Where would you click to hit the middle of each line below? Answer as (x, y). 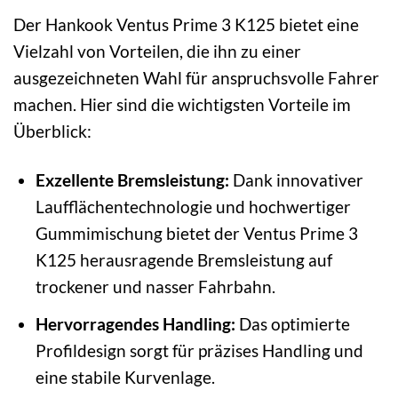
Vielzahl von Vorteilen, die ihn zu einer (157, 52)
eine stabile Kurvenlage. (125, 377)
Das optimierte (292, 323)
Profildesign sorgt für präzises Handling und (199, 350)
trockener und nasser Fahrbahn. (155, 287)
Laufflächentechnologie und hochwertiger (193, 207)
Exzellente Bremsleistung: (132, 180)
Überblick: (52, 131)
